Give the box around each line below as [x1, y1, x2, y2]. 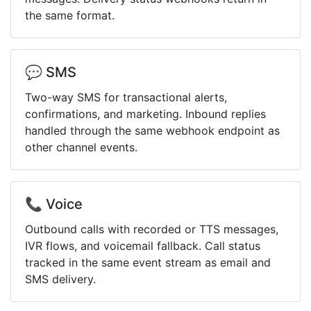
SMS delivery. [25, 272, 96, 286]
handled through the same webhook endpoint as [25, 124, 280, 137]
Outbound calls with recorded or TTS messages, [25, 222, 278, 236]
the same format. [25, 8, 115, 22]
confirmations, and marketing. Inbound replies [25, 107, 266, 121]
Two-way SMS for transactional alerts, [25, 90, 227, 104]
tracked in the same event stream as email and [25, 255, 271, 269]
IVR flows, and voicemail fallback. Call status [25, 239, 260, 253]
